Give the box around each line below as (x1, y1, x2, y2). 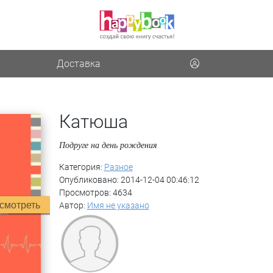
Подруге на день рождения (58, 139, 157, 151)
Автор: (58, 200, 87, 211)
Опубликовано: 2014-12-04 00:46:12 (58, 175, 199, 185)
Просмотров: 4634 (58, 188, 132, 198)
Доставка (57, 58, 101, 70)
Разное (104, 162, 133, 172)
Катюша (58, 111, 128, 132)
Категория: (58, 162, 104, 172)
